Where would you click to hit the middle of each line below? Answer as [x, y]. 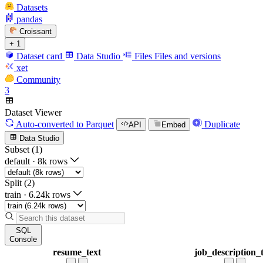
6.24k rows [50, 194]
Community [38, 79]
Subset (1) [23, 149]
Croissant [36, 31]
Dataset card [39, 56]
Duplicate [222, 124]
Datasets [32, 7]
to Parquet [94, 124]
